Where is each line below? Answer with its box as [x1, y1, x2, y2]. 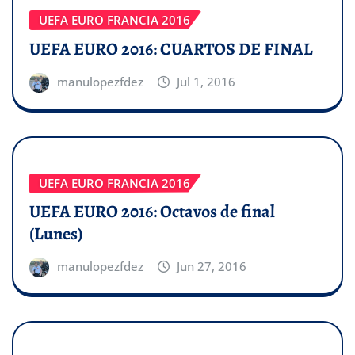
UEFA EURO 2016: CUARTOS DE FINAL [29, 36, 316, 61]
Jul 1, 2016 [177, 73, 236, 90]
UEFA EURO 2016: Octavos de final [29, 200, 275, 224]
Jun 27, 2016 [177, 258, 247, 275]
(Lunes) [29, 222, 82, 246]
